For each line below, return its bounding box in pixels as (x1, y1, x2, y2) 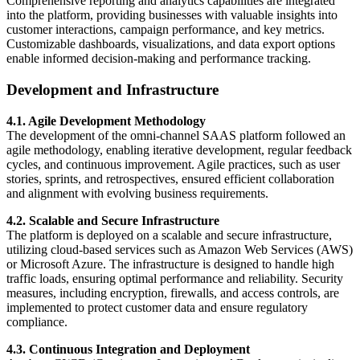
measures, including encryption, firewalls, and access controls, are (6, 285, 339, 300)
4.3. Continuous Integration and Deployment (6, 342, 250, 356)
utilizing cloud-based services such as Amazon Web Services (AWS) (6, 242, 353, 256)
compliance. (6, 314, 67, 329)
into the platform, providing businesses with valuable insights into (6, 8, 337, 22)
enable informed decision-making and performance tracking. (6, 51, 311, 66)
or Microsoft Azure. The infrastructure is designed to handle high (6, 256, 334, 271)
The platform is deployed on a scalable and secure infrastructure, (6, 227, 332, 242)
